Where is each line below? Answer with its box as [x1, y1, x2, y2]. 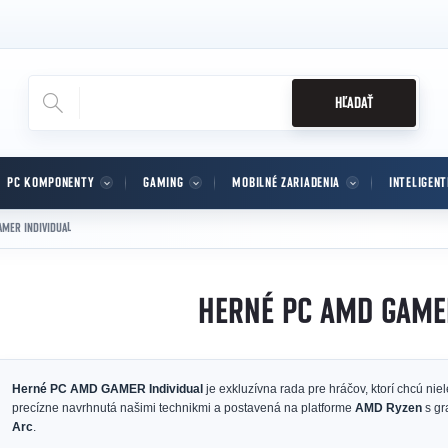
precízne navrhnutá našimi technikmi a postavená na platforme [12, 401, 355, 415]
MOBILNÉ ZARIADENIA [232, 176, 341, 190]
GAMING [143, 176, 184, 190]
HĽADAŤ [335, 95, 374, 111]
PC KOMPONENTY [7, 176, 95, 190]
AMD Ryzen [355, 401, 422, 415]
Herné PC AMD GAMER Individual [12, 382, 203, 396]
